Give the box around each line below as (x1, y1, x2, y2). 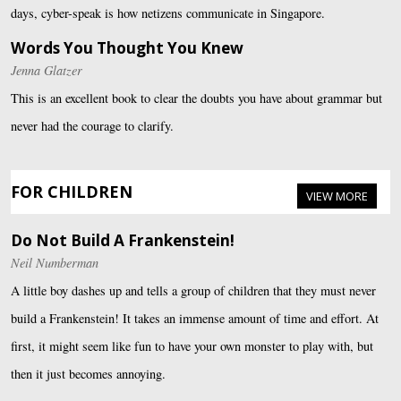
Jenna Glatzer (11, 62, 82, 80)
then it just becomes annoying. (11, 365, 166, 383)
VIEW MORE (306, 188, 368, 205)
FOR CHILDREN (11, 181, 132, 203)
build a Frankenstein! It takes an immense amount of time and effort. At (11, 310, 379, 328)
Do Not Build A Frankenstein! (11, 230, 235, 252)
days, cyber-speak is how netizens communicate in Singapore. (11, 4, 325, 21)
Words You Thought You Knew (11, 38, 243, 59)
